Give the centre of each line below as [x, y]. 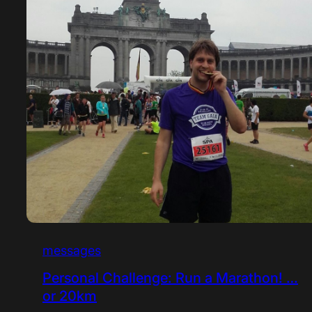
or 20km [69, 296]
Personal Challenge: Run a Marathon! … [170, 278]
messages [71, 250]
